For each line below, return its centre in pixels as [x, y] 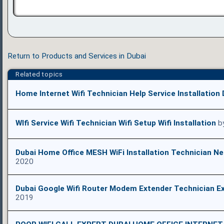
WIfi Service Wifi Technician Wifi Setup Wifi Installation [116, 123]
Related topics [39, 74]
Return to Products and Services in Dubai [77, 56]
